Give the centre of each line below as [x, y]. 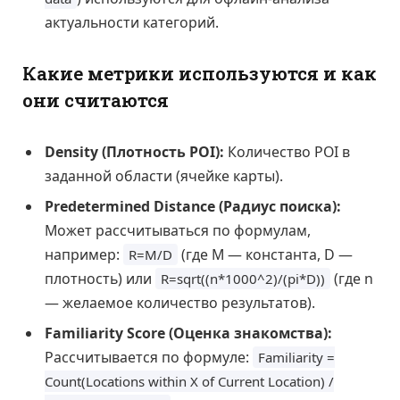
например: [84, 254]
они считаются [96, 100]
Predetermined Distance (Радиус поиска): [193, 206]
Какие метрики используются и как [200, 73]
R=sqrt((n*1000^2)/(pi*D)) [243, 278]
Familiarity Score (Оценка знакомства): [188, 333]
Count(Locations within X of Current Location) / [189, 381]
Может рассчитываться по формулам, [178, 230]
